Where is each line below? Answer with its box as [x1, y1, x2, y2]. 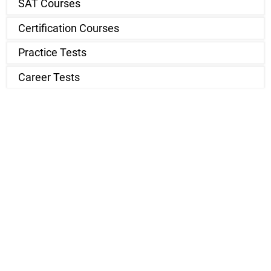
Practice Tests [18, 47, 87, 59]
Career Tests [18, 71, 80, 83]
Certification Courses [18, 22, 119, 34]
